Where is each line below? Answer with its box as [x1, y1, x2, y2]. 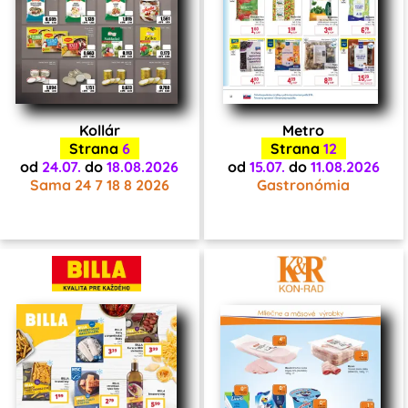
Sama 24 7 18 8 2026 [29, 175, 169, 194]
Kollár [78, 120, 120, 139]
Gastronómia [257, 175, 350, 194]
